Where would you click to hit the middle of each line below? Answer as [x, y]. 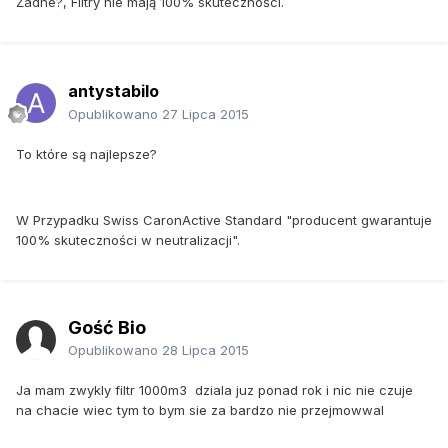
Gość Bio [107, 327]
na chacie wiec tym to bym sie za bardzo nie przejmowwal [200, 409]
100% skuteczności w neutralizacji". [128, 239]
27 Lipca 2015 [205, 113]
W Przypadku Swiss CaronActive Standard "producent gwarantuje [224, 219]
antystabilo [113, 90]
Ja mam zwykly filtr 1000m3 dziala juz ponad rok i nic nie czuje [214, 389]
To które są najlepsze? [86, 153]
